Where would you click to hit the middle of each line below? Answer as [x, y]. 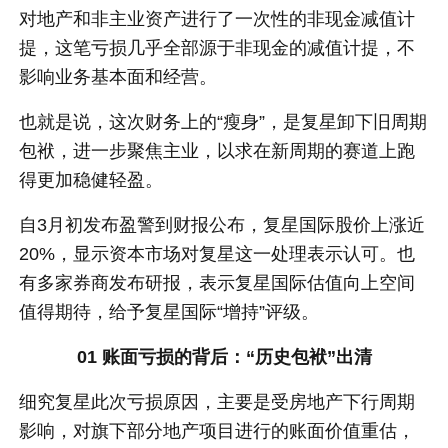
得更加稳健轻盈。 [91, 180]
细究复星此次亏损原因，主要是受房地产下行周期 [217, 402]
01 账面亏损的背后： [161, 357]
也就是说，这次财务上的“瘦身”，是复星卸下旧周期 [223, 122]
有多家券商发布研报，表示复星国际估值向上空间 [217, 283]
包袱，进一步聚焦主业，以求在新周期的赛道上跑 [217, 151]
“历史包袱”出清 [308, 357]
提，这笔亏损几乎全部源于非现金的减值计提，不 [217, 48]
